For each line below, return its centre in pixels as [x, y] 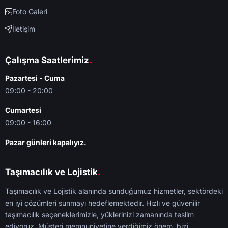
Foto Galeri [30, 11]
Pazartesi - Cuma [35, 78]
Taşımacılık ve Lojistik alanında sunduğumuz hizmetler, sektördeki [114, 191]
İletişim [24, 29]
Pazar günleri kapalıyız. [46, 142]
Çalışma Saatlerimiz [47, 60]
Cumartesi [23, 110]
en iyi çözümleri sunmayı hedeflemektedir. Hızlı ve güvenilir [103, 203]
